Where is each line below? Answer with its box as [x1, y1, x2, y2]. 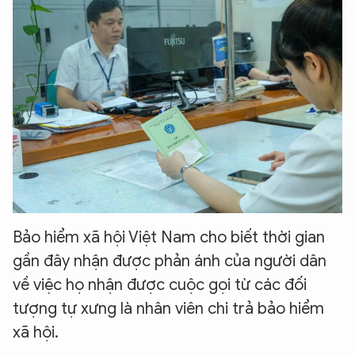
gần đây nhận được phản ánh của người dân [13, 251, 326, 272]
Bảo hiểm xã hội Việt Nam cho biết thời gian [13, 227, 325, 248]
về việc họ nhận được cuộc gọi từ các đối [13, 275, 307, 296]
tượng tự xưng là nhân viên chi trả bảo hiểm [13, 299, 324, 319]
